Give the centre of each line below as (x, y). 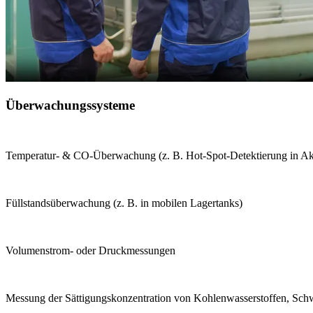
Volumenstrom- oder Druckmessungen (90, 251)
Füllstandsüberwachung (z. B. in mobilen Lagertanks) (124, 203)
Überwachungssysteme (70, 105)
